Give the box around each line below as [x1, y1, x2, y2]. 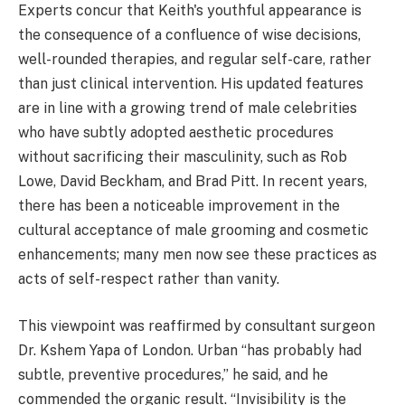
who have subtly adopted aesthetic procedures [18, 124, 334, 142]
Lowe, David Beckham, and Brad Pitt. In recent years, [18, 173, 367, 191]
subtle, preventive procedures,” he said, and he [18, 366, 328, 384]
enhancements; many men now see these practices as [18, 246, 377, 264]
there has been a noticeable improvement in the [18, 197, 340, 215]
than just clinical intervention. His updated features [18, 75, 363, 93]
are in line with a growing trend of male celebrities [18, 99, 357, 118]
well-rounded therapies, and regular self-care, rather [18, 51, 372, 69]
